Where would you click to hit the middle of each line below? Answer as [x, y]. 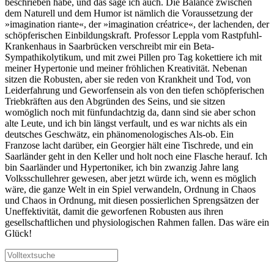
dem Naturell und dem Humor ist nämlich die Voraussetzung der [129, 13]
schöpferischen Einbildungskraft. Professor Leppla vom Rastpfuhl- [133, 35]
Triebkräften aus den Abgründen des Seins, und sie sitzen [115, 101]
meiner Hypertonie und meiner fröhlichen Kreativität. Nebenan [126, 68]
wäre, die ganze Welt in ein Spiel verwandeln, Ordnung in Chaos [130, 189]
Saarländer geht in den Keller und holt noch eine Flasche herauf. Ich [136, 156]
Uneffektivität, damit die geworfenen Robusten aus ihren [114, 211]
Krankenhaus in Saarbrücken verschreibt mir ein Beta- [109, 46]
